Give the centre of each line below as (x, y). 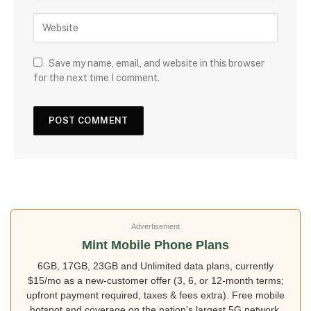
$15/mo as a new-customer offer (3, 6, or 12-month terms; (155, 281)
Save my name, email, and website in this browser (157, 64)
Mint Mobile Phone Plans (155, 245)
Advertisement (155, 227)
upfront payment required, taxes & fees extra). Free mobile (155, 295)
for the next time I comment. (96, 78)
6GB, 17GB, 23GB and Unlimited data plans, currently (155, 266)
